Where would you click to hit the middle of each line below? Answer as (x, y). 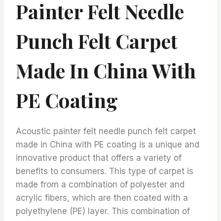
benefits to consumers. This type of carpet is (105, 171)
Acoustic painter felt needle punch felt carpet (106, 131)
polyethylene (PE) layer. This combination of (103, 211)
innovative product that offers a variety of (99, 158)
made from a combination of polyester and (100, 184)
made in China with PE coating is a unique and (108, 144)
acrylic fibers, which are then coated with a (102, 198)
